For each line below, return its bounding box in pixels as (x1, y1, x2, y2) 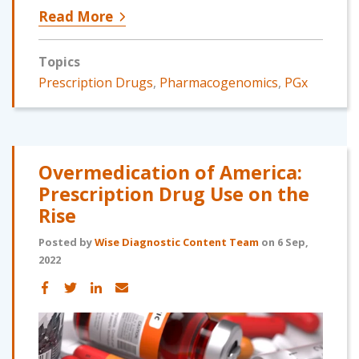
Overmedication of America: (38, 159, 302, 185)
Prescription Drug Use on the (38, 180, 309, 207)
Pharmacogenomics (159, 73, 278, 91)
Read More (38, 6, 113, 26)
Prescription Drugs (38, 73, 153, 91)
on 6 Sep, (259, 234, 309, 249)
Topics (38, 52, 80, 71)
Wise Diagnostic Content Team (95, 234, 259, 249)
